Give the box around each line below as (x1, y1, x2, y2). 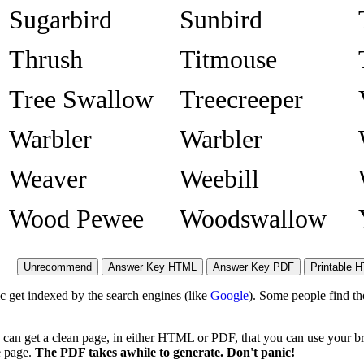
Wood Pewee (9, 204, 144, 234)
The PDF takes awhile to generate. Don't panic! (35, 345, 295, 360)
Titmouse (180, 45, 277, 75)
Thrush (9, 45, 83, 75)
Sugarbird (9, 5, 112, 35)
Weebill (180, 164, 259, 194)
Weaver (9, 164, 87, 194)
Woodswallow (180, 204, 327, 234)
